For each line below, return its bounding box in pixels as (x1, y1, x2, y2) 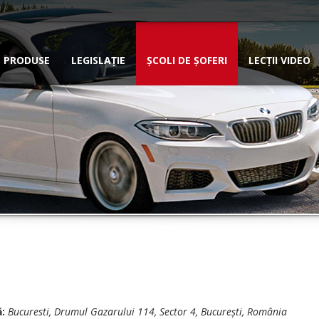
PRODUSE (4, 53, 50, 67)
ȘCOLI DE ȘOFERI (147, 53, 227, 67)
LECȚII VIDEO (249, 53, 310, 67)
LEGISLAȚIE (71, 53, 125, 67)
